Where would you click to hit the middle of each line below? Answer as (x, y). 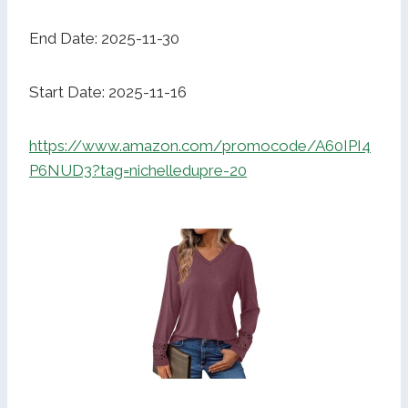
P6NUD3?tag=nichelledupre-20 (138, 171)
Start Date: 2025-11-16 (108, 92)
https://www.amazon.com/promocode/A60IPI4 (200, 146)
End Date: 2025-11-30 (104, 39)
